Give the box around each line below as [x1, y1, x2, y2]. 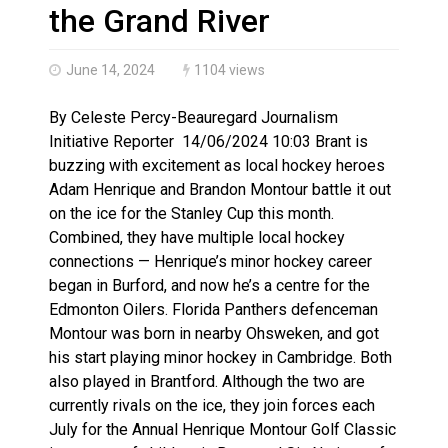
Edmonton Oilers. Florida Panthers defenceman [49, 299, 378, 319]
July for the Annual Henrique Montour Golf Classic [49, 419, 396, 439]
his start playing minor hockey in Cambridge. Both [49, 347, 392, 367]
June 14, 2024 [66, 61, 155, 78]
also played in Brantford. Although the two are [49, 371, 365, 391]
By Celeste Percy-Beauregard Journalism [49, 107, 338, 127]
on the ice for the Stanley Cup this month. [49, 203, 334, 223]
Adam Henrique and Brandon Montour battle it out [49, 179, 391, 199]
